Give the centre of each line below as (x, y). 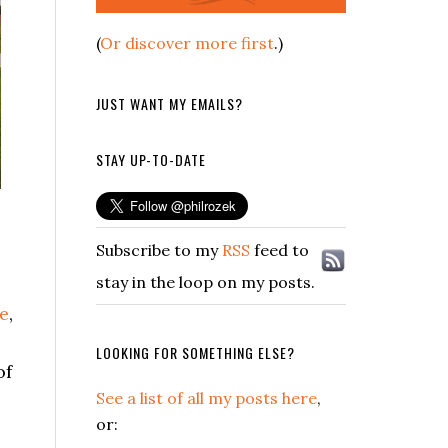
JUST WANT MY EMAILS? (169, 103)
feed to (279, 249)
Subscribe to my (159, 249)
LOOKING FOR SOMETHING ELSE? (195, 352)
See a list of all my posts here (206, 397)
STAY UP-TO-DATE (151, 159)
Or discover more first (187, 42)
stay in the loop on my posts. (205, 281)
